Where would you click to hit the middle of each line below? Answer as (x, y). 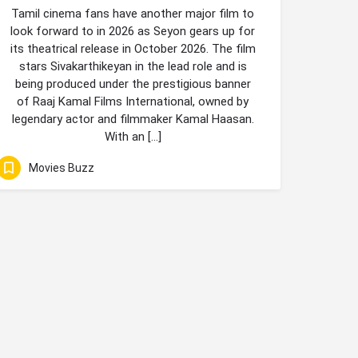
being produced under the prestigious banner (133, 84)
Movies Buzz (62, 167)
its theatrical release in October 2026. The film (133, 49)
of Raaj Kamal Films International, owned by (133, 101)
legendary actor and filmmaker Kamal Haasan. (133, 119)
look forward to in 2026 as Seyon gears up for (133, 31)
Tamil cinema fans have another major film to (133, 14)
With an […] (133, 137)
